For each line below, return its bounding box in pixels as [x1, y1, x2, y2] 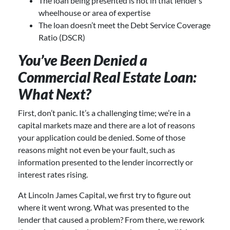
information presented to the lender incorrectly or [18, 157, 193, 167]
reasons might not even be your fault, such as [18, 144, 175, 155]
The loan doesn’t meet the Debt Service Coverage [39, 20, 210, 30]
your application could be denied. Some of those [18, 132, 185, 142]
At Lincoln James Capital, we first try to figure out [18, 189, 191, 200]
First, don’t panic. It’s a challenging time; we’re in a [18, 107, 190, 118]
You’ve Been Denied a [18, 51, 147, 69]
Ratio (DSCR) [39, 32, 87, 42]
